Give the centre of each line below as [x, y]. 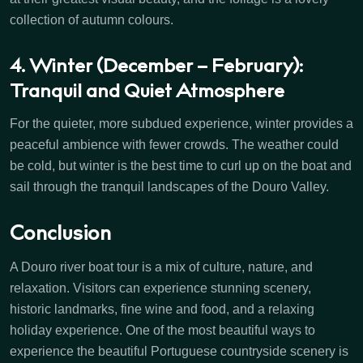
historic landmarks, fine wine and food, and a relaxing [162, 310]
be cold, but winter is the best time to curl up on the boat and [181, 166]
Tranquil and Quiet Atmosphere [147, 93]
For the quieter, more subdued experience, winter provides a [181, 124]
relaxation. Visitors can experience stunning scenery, [160, 288]
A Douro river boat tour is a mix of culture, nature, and [161, 267]
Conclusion [60, 236]
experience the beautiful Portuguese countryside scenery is [179, 352]
